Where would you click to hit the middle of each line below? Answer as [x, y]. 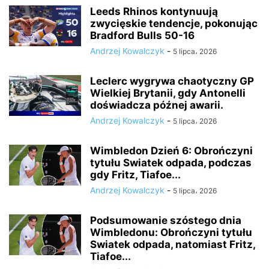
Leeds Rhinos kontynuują [154, 11]
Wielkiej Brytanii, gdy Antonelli [168, 93]
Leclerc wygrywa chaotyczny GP [172, 81]
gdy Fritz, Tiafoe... [135, 175]
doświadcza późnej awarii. [157, 105]
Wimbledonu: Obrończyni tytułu [171, 232]
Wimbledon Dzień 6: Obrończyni [171, 151]
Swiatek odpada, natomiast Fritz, [173, 244]
